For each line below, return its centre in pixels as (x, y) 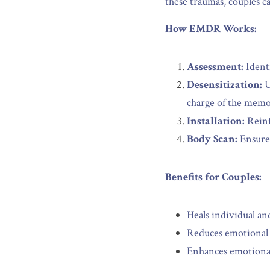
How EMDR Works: (211, 29)
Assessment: (215, 67)
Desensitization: (224, 85)
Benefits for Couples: (213, 177)
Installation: (216, 121)
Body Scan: (212, 139)
